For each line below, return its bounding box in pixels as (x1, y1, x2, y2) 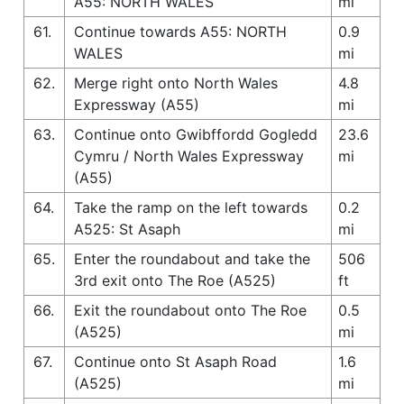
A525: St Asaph (74, 219, 180, 238)
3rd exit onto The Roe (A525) (74, 271, 276, 289)
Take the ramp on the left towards (74, 197, 308, 216)
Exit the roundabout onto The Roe (74, 300, 307, 319)
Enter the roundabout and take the (74, 249, 310, 268)
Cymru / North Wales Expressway (74, 146, 304, 165)
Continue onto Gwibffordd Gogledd (74, 124, 317, 143)
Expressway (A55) (74, 95, 199, 114)
